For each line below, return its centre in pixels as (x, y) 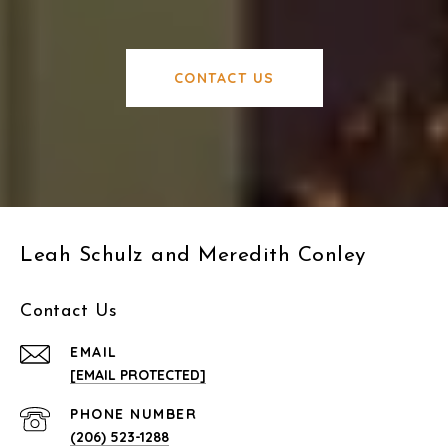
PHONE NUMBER (133, 413)
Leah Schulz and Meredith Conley (193, 255)
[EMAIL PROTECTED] (138, 374)
